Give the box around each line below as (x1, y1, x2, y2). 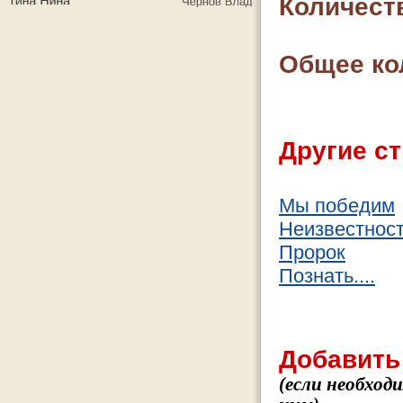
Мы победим (279, 194, 395, 217)
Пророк (279, 241, 345, 264)
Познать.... (279, 264, 375, 287)
